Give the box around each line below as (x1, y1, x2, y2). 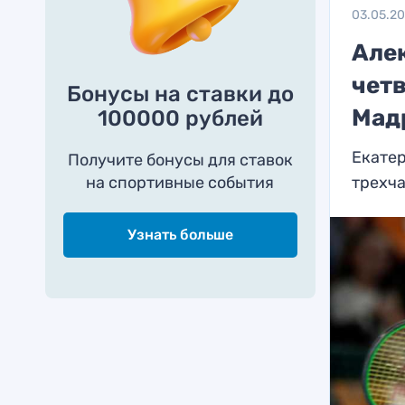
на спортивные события (86, 173, 275, 193)
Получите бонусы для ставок (67, 150, 293, 170)
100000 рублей (97, 106, 263, 131)
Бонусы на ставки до (66, 81, 294, 107)
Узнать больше (127, 226, 233, 243)
